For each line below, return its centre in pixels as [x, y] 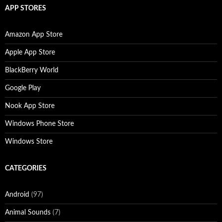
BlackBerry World [32, 71]
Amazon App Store [34, 35]
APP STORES [26, 9]
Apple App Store [30, 53]
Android [17, 195]
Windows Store [29, 142]
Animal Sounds [28, 213]
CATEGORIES [26, 169]
